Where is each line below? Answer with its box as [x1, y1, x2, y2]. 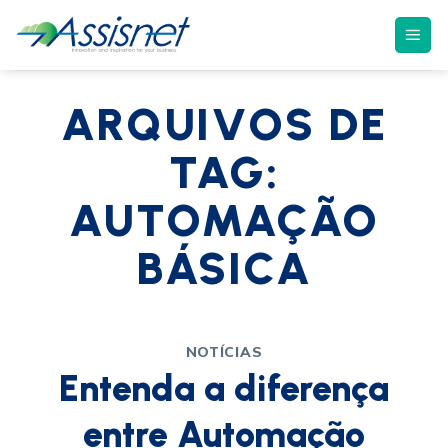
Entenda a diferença [59, 366, 389, 410]
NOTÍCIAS [185, 342, 263, 361]
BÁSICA [136, 241, 312, 295]
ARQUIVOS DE [61, 97, 387, 151]
